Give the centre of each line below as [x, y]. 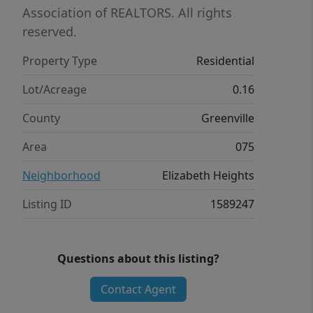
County [41, 118]
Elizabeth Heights [208, 176]
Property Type [60, 61]
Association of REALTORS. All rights [127, 13]
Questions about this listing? [138, 259]
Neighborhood [61, 176]
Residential [225, 61]
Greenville [228, 118]
